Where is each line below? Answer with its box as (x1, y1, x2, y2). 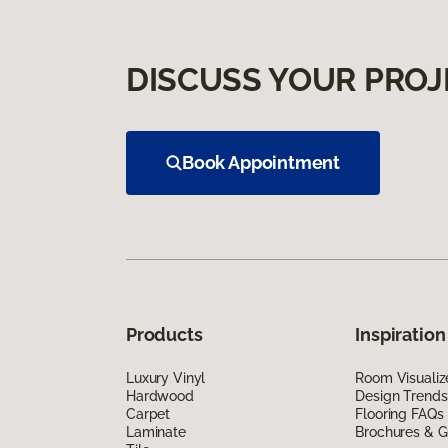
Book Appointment (182, 151, 341, 173)
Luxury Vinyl (126, 369, 206, 386)
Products (126, 323, 203, 345)
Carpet (126, 405, 171, 422)
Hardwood (126, 387, 194, 404)
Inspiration (355, 323, 446, 345)
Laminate (126, 423, 186, 440)
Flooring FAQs (355, 405, 444, 422)
